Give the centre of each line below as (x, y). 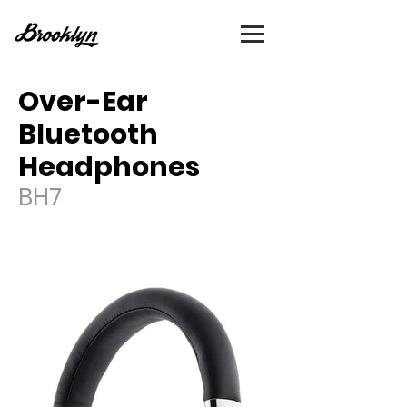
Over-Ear (83, 102)
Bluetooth (88, 134)
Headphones (109, 167)
